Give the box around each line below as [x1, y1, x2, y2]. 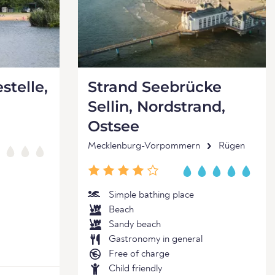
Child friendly [109, 264, 162, 274]
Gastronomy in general [109, 234, 203, 244]
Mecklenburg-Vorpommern [88, 141, 200, 151]
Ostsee [88, 117, 139, 135]
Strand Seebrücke [88, 78, 222, 96]
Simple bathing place [109, 190, 194, 200]
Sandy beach [109, 220, 161, 230]
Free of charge [109, 249, 169, 259]
